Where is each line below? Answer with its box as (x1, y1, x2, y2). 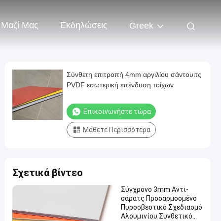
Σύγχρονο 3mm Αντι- (121, 185, 188, 193)
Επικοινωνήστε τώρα (83, 108, 151, 115)
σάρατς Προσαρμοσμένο (121, 194, 197, 202)
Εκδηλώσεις (60, 20, 108, 31)
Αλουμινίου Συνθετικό (121, 212, 192, 220)
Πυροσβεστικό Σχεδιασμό (121, 203, 202, 211)
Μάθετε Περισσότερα (83, 126, 150, 134)
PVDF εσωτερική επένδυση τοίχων (67, 81, 174, 89)
